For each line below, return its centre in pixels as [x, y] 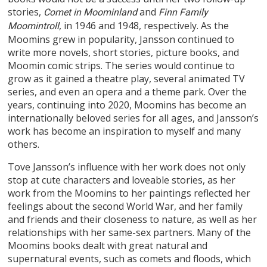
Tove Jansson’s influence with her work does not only [127, 167]
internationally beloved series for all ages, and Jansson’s [133, 118]
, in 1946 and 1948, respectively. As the [144, 25]
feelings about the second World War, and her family [125, 206]
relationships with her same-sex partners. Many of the [130, 232]
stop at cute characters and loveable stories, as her [122, 180]
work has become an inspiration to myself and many [125, 131]
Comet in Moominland [91, 12]
